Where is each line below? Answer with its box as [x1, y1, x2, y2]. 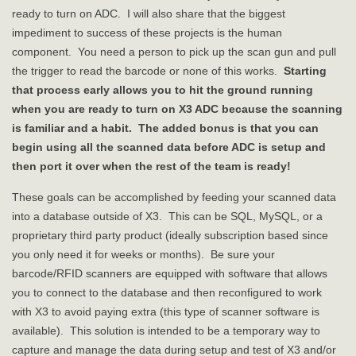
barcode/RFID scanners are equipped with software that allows [12, 267, 327, 281]
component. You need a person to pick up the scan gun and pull [12, 45, 336, 59]
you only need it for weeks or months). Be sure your [12, 248, 275, 261]
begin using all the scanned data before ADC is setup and [12, 141, 326, 154]
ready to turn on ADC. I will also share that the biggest [12, 7, 285, 21]
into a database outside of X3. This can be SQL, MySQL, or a [12, 210, 323, 223]
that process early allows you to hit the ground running [12, 83, 313, 97]
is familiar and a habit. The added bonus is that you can [12, 122, 319, 135]
